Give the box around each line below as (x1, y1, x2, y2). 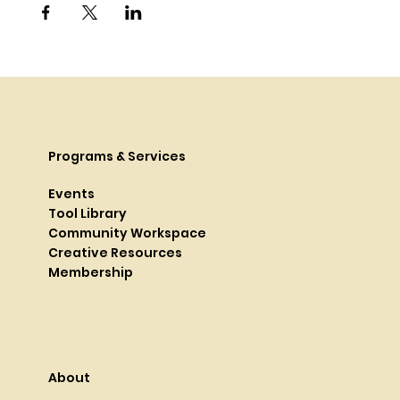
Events (48, 185, 96, 204)
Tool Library (48, 204, 128, 223)
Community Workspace (48, 224, 207, 243)
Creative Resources (48, 244, 183, 262)
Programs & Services (48, 147, 187, 166)
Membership (48, 263, 134, 282)
